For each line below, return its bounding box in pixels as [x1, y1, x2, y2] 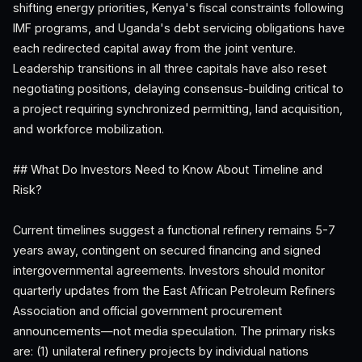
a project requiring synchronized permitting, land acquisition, [13, 102, 343, 116]
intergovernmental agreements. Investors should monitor [13, 263, 325, 277]
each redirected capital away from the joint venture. [13, 41, 296, 55]
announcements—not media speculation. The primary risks [13, 324, 335, 338]
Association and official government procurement [13, 304, 282, 318]
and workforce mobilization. [13, 122, 164, 136]
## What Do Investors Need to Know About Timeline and [13, 162, 322, 176]
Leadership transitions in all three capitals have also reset [13, 61, 326, 75]
